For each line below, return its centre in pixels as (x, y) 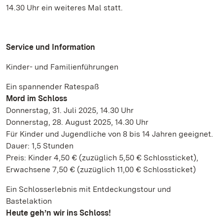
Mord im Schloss (37, 98)
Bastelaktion (29, 201)
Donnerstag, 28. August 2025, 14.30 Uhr (77, 122)
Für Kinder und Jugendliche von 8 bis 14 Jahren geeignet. (110, 134)
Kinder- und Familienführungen (62, 67)
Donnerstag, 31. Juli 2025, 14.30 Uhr (70, 110)
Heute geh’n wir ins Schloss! (58, 213)
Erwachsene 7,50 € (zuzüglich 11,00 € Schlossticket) (101, 169)
